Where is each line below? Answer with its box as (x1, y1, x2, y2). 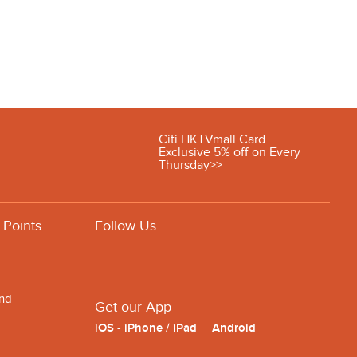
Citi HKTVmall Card (159, 131, 265, 147)
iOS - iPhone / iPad (95, 320, 197, 335)
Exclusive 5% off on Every (159, 143, 300, 160)
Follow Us (95, 218, 156, 234)
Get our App (95, 299, 171, 316)
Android (212, 320, 256, 335)
